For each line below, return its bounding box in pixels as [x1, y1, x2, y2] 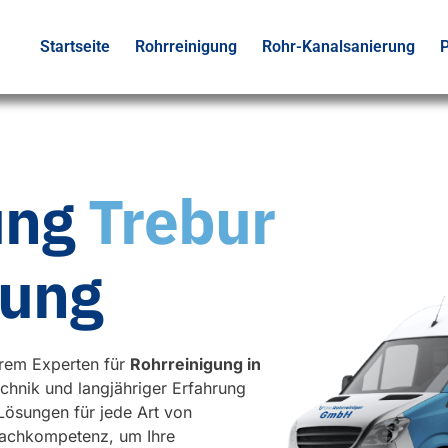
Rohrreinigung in [130, 354, 261, 375]
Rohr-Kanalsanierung [261, 37, 415, 56]
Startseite [39, 37, 110, 56]
